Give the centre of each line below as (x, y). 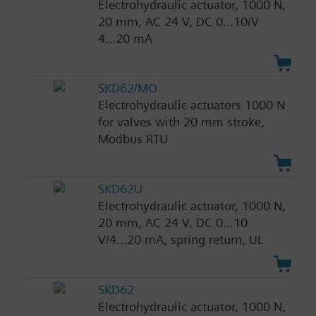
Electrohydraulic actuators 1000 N (191, 105)
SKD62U (120, 189)
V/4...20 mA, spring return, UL (181, 240)
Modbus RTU (133, 139)
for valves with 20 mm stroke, (181, 122)
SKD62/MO (127, 88)
